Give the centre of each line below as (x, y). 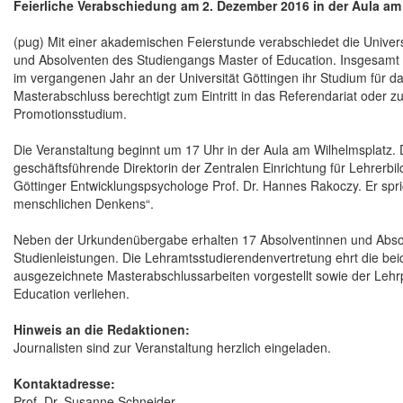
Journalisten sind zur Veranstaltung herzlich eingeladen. (172, 348)
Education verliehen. (72, 294)
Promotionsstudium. (70, 114)
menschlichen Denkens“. (84, 204)
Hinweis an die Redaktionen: (102, 330)
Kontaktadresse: (64, 384)
